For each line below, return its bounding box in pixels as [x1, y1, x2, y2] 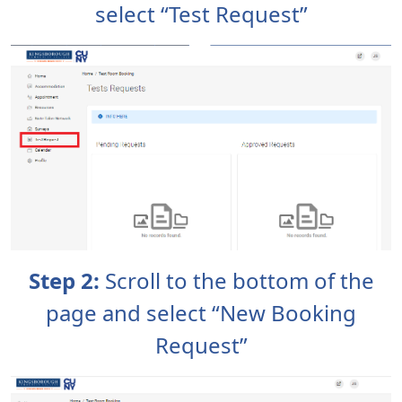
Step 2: [28, 265, 100, 295]
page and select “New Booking [46, 297, 356, 328]
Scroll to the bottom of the [99, 265, 374, 295]
